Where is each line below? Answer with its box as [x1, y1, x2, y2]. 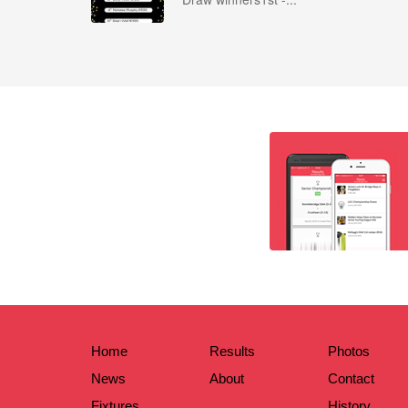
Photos [328, 343, 370, 359]
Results [209, 343, 255, 359]
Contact [328, 371, 374, 386]
